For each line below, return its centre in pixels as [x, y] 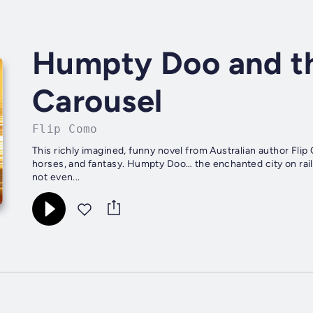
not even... [56, 177]
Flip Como [65, 129]
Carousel [97, 101]
